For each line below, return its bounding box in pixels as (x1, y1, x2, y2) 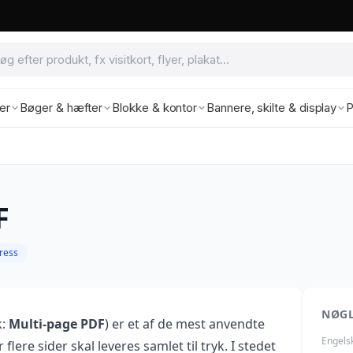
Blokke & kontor (112, 99, 198, 115)
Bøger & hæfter (20, 99, 103, 115)
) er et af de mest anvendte (105, 314, 265, 333)
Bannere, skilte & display (206, 99, 337, 115)
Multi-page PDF (9, 314, 105, 333)
